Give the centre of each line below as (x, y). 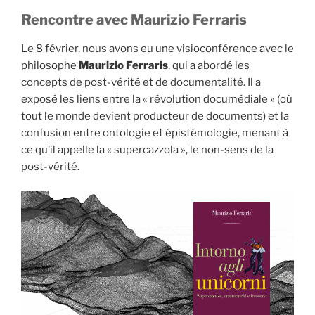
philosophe (50, 65)
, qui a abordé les (209, 65)
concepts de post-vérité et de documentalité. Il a (141, 82)
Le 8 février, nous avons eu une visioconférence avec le (157, 48)
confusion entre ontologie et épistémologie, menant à (155, 133)
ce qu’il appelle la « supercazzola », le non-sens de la (147, 149)
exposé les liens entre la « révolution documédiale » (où (157, 99)
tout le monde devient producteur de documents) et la (155, 116)
